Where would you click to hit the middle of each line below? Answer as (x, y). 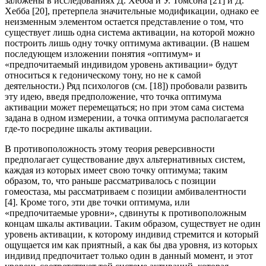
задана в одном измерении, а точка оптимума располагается (126, 118)
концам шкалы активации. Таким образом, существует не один (133, 224)
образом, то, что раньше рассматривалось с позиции (110, 181)
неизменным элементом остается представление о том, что (124, 22)
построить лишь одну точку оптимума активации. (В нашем (127, 43)
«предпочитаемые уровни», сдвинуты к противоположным (126, 213)
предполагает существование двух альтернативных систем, (125, 160)
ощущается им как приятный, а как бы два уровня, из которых (131, 245)
